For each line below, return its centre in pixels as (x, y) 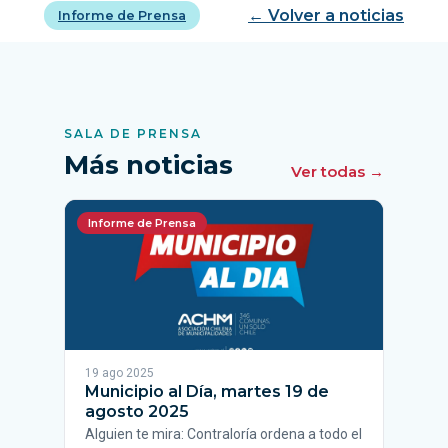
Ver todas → (337, 171)
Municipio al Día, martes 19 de (207, 391)
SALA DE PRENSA (133, 133)
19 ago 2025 (119, 373)
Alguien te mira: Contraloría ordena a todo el (223, 434)
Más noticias (148, 165)
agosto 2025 (137, 411)
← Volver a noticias (326, 15)
